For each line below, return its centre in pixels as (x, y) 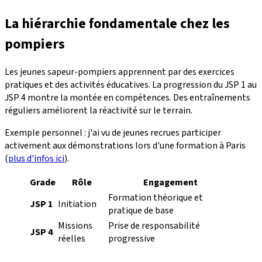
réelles (72, 239)
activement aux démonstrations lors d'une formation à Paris (125, 146)
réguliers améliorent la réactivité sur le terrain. (99, 111)
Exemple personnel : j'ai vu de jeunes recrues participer (113, 133)
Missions (75, 226)
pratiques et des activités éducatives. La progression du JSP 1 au (131, 85)
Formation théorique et (156, 198)
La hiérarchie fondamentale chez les (117, 23)
